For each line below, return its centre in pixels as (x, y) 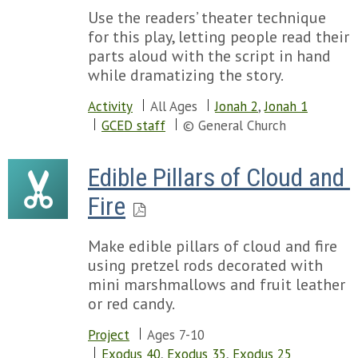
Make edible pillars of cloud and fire (213, 246)
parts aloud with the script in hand (209, 56)
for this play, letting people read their (219, 37)
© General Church (235, 125)
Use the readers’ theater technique (207, 18)
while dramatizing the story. (186, 75)
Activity (110, 106)
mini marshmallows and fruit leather (217, 284)
